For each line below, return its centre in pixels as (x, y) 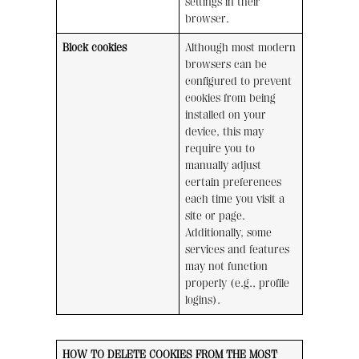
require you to (220, 149)
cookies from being (231, 99)
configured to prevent (239, 82)
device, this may (225, 132)
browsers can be (226, 65)
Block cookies (95, 48)
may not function (227, 267)
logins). (203, 301)
